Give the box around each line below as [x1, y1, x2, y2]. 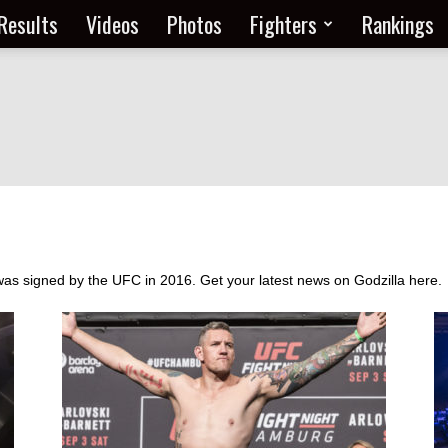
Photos [167, 8, 222, 40]
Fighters [250, 8, 317, 40]
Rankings [362, 8, 434, 40]
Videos [86, 8, 139, 40]
